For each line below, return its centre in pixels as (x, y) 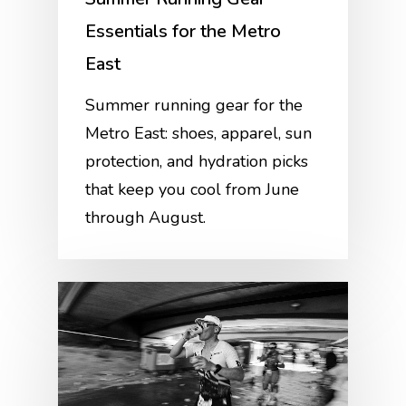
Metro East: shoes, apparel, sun (199, 133)
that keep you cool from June (193, 189)
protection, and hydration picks (197, 161)
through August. (146, 217)
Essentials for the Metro (184, 31)
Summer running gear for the (194, 105)
